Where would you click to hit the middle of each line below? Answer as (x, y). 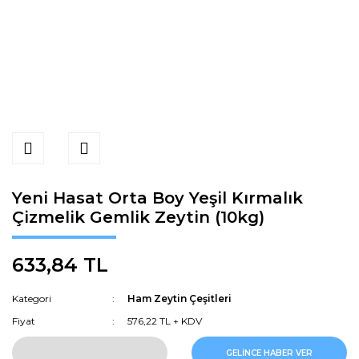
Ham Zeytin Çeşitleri (180, 298)
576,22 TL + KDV (165, 321)
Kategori (32, 298)
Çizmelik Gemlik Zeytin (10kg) (138, 217)
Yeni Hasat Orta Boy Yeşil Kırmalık (157, 198)
